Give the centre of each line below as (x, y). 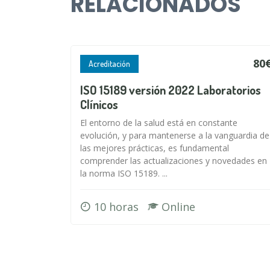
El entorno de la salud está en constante (159, 122)
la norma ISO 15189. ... (124, 173)
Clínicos (99, 104)
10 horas (119, 206)
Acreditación (109, 63)
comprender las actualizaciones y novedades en (174, 160)
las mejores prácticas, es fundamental (155, 148)
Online (177, 206)
